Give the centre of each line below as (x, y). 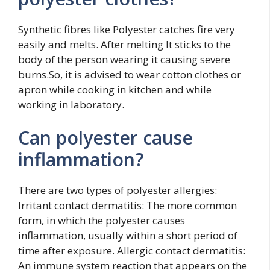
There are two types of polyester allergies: (118, 190)
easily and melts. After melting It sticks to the (124, 44)
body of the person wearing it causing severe (124, 59)
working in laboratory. (71, 104)
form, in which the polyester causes (102, 220)
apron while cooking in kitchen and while (115, 89)
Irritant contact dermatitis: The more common (127, 205)
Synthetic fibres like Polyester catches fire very (127, 29)
